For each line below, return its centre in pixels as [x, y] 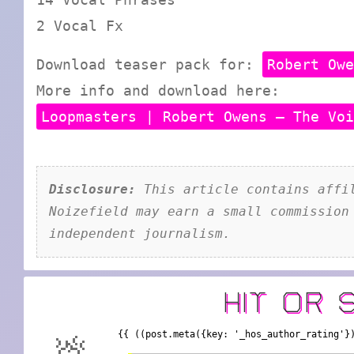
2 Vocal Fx [80, 26]
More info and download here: [158, 91]
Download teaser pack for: [149, 65]
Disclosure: [92, 190]
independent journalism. [140, 234]
